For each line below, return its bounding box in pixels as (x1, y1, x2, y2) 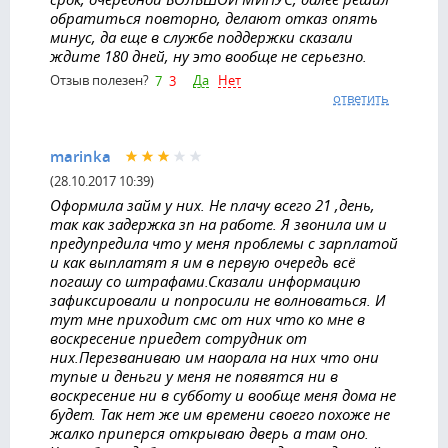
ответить (333, 89, 389, 108)
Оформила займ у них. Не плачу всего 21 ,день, (50, 194, 375, 215)
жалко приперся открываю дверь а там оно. (50, 422, 369, 443)
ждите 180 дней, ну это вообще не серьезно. (50, 45, 367, 66)
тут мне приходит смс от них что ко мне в (50, 308, 365, 329)
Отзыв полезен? (50, 71, 149, 90)
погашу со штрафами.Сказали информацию (50, 270, 361, 291)
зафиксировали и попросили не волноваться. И (50, 289, 385, 310)
